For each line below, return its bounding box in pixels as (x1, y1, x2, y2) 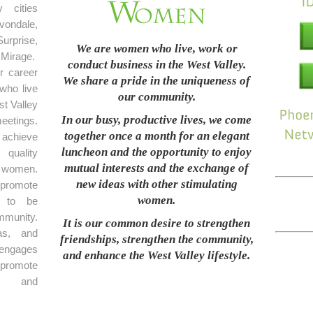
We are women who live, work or (75, 42, 238, 55)
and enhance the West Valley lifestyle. (63, 249, 250, 262)
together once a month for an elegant (64, 129, 249, 143)
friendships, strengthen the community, (59, 233, 254, 246)
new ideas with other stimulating (75, 177, 238, 191)
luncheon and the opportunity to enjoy (61, 145, 252, 159)
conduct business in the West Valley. (67, 58, 246, 71)
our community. (117, 90, 196, 103)
